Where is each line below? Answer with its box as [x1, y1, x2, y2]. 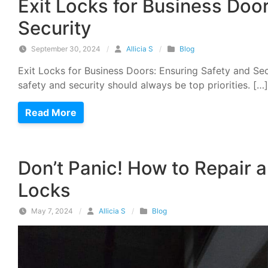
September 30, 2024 [29, 44, 100, 53]
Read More [25, 106, 77, 118]
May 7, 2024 [29, 206, 73, 215]
